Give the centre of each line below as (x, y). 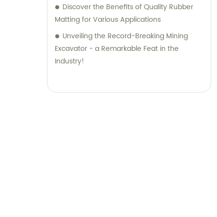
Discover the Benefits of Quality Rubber (128, 7)
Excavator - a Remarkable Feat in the (117, 49)
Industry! (70, 62)
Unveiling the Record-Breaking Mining (125, 36)
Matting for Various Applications (108, 20)
